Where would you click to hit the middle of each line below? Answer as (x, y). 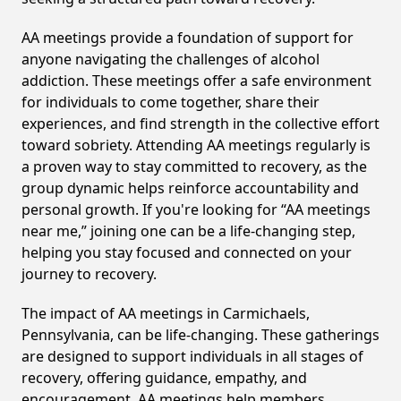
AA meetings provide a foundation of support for (188, 38)
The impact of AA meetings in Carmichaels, (166, 313)
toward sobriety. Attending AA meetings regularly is (196, 145)
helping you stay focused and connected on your (187, 252)
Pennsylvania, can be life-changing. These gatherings (200, 335)
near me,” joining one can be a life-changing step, (188, 231)
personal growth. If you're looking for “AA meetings (196, 209)
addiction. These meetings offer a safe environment (196, 81)
